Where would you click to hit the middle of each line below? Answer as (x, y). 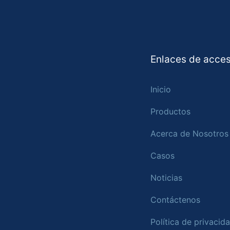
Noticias (166, 178)
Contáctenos (175, 200)
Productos (170, 112)
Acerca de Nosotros (189, 134)
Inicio (160, 90)
